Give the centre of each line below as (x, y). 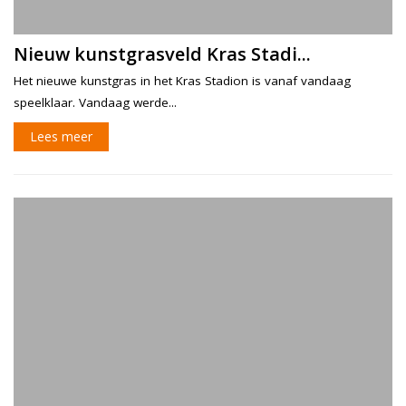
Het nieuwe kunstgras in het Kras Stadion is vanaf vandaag (182, 81)
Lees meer (61, 137)
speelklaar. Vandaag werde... (95, 103)
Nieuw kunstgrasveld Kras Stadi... (162, 54)
